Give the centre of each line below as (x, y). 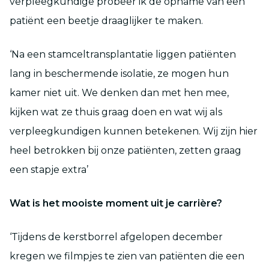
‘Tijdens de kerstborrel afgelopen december (116, 237)
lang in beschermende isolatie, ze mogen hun (119, 73)
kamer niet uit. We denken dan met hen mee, (119, 92)
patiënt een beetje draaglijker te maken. (106, 20)
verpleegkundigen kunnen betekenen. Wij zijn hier (134, 131)
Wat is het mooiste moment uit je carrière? (116, 203)
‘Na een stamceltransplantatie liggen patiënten (123, 54)
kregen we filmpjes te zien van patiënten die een (127, 256)
